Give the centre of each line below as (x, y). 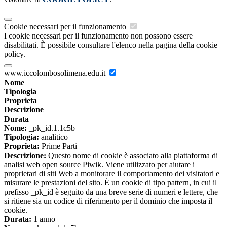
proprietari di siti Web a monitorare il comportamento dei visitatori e (112, 174)
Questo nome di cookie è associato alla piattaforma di (132, 156)
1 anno (43, 219)
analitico (53, 137)
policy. (15, 54)
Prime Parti (58, 146)
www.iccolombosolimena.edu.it (56, 73)
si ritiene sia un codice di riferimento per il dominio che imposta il (108, 201)
